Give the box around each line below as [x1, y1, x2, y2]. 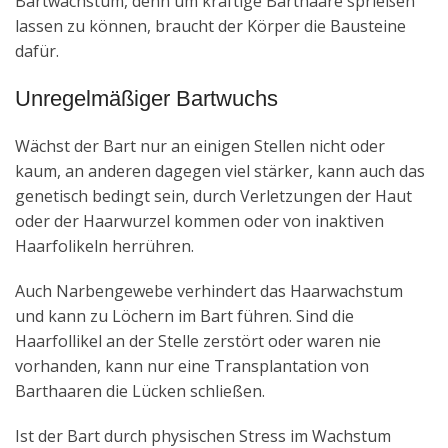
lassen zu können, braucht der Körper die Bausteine [15, 14, 406, 37]
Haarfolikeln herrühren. [15, 234, 194, 257]
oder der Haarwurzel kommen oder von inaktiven [15, 209, 384, 232]
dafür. [15, 39, 59, 62]
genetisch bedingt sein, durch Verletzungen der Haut [15, 184, 412, 207]
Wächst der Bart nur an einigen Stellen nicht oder [15, 134, 385, 157]
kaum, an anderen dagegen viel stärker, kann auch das [15, 159, 425, 182]
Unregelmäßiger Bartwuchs [15, 85, 278, 111]
